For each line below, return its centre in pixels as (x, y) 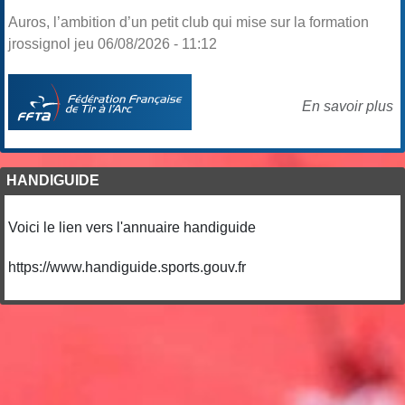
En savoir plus (348, 107)
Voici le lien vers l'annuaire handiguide (132, 228)
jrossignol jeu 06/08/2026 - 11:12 (113, 44)
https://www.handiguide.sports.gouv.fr (127, 268)
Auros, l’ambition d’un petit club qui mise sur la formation (188, 23)
